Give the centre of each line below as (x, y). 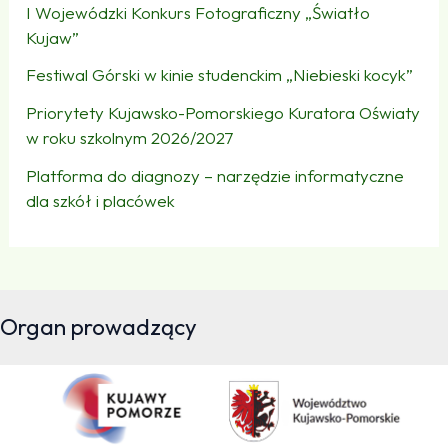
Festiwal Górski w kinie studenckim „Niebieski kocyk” (220, 75)
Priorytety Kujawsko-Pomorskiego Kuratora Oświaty (223, 112)
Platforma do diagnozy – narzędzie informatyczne (215, 175)
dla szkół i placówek (101, 200)
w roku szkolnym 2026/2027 (130, 137)
